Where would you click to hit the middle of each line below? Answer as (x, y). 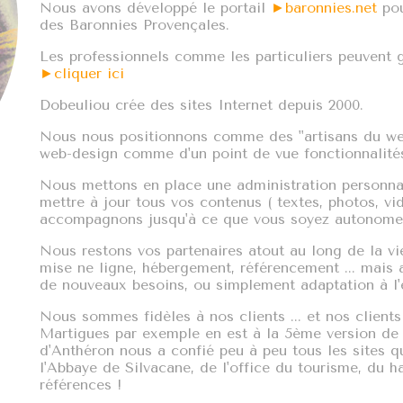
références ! (81, 385)
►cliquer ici (82, 73)
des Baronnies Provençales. (134, 25)
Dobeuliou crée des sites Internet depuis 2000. (201, 105)
